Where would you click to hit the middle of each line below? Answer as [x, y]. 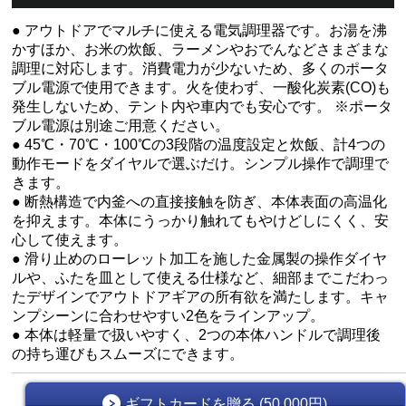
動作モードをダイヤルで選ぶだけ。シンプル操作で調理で [201, 164]
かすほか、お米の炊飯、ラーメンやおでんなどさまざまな [201, 49]
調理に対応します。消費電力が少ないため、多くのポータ [201, 68]
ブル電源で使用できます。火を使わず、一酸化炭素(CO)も [202, 87]
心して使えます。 [70, 240]
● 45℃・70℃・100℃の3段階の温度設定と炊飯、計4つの [199, 145]
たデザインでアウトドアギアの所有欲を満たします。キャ [201, 297]
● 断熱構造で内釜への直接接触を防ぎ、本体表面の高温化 [200, 202]
